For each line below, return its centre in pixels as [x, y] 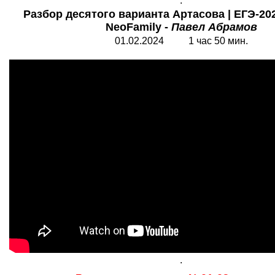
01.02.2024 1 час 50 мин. [181, 41]
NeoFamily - [138, 27]
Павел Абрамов [214, 27]
